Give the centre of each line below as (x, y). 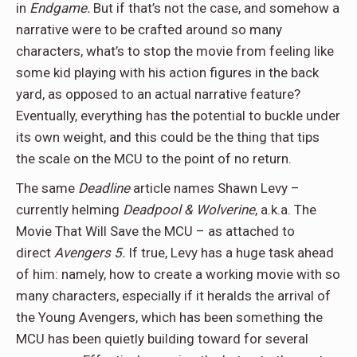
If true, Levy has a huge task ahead (229, 253)
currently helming (69, 210)
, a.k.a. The (286, 210)
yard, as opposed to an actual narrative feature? (158, 94)
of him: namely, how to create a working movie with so (178, 274)
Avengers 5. (90, 253)
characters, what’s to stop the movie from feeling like (175, 51)
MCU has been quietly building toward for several (162, 339)
